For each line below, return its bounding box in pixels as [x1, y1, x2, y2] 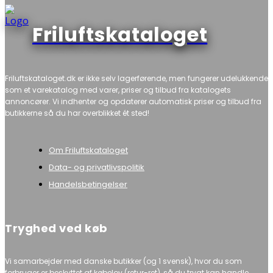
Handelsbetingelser [49, 178, 127, 190]
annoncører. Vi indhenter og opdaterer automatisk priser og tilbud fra [5, 96, 261, 107]
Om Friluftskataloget [49, 144, 128, 156]
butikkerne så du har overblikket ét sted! [5, 107, 149, 118]
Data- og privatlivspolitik [49, 161, 144, 173]
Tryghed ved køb [5, 220, 108, 236]
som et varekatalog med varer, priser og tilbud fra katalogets [5, 84, 231, 95]
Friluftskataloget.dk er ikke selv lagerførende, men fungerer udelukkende [5, 73, 268, 83]
